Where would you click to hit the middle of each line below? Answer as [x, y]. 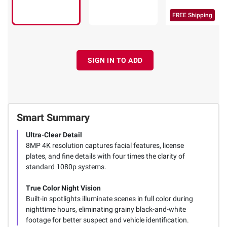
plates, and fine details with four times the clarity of [105, 156]
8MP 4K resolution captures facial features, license [105, 146]
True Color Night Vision [63, 188]
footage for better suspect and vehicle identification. [107, 220]
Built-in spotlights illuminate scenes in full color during [109, 199]
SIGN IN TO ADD [115, 60]
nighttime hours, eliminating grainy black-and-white [106, 210]
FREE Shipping [192, 15]
